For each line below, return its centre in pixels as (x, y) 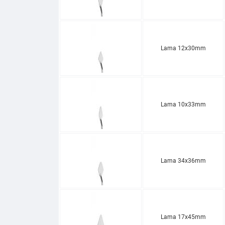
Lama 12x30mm (183, 48)
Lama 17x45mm (183, 217)
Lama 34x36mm (183, 160)
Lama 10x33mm (183, 104)
